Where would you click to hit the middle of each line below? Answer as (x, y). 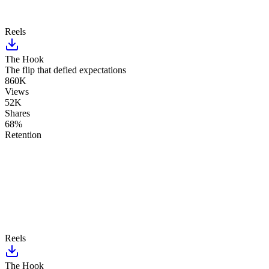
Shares (17, 113)
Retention (23, 135)
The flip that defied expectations (65, 70)
